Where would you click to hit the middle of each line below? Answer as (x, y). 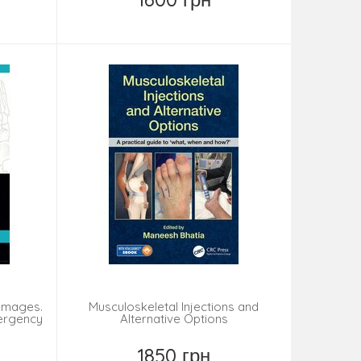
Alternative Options (174, 319)
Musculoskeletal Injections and (174, 307)
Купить (184, 22)
